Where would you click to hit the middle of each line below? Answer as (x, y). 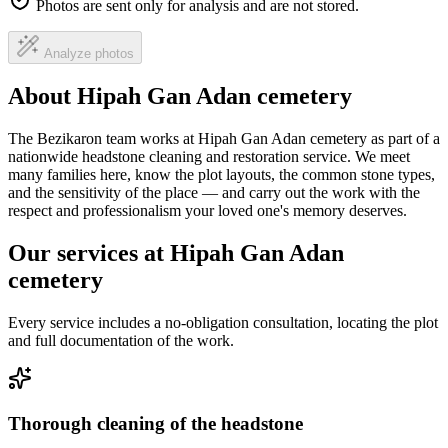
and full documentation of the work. (121, 341)
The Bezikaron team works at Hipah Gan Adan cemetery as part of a (224, 139)
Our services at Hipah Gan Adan (176, 253)
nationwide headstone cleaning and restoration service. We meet (209, 157)
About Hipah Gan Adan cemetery (180, 96)
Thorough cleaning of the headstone (155, 423)
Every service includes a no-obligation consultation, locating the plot (223, 323)
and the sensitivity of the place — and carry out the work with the (214, 193)
